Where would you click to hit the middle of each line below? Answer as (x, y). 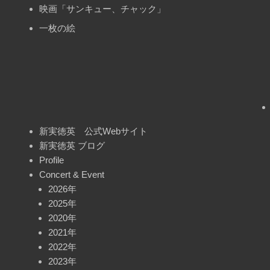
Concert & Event (72, 174)
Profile (52, 160)
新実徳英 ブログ (72, 145)
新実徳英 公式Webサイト (93, 131)
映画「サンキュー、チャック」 (102, 8)
